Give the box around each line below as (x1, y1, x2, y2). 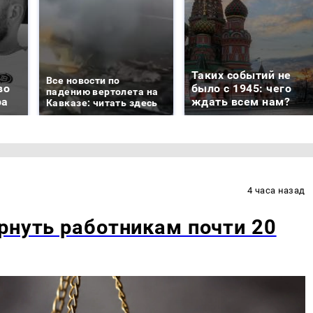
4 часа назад (247, 185, 305, 196)
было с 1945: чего (191, 82, 292, 96)
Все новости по (46, 75, 120, 87)
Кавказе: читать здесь (46, 97, 158, 109)
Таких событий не (191, 68, 291, 82)
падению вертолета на (46, 86, 159, 98)
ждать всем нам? (191, 95, 291, 109)
